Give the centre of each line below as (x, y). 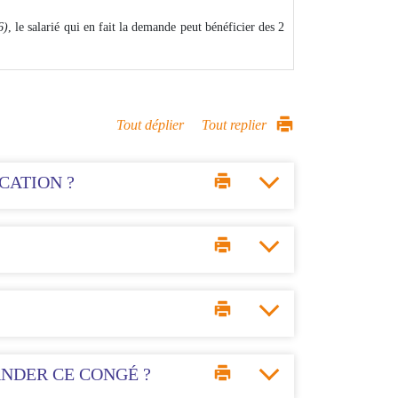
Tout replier (234, 125)
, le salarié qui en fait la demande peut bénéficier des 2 (147, 27)
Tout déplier (150, 125)
